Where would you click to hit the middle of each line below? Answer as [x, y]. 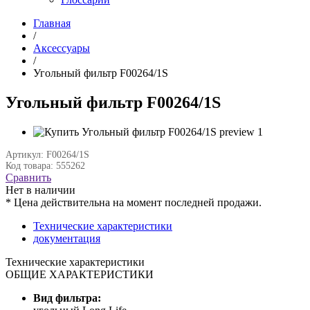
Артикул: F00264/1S [47, 154]
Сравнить [28, 177]
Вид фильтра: [67, 298]
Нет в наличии [40, 190]
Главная [52, 23]
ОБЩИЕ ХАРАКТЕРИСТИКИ [80, 274]
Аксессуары [62, 48]
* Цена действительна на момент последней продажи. [134, 202]
